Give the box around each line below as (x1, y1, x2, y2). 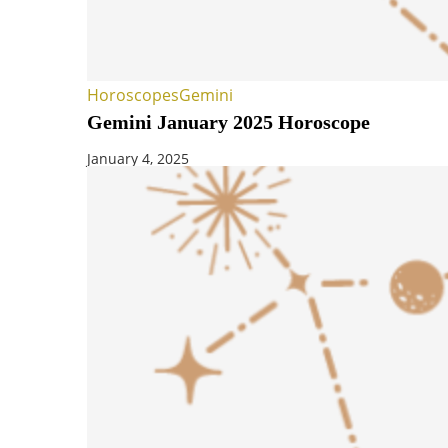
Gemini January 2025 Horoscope (87, 111, 370, 134)
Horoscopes (87, 84, 179, 107)
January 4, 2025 (87, 149, 189, 169)
